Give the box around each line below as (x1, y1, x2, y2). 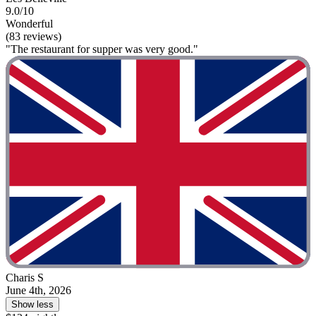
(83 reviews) (6, 30, 61, 43)
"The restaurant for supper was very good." (6, 43, 198, 56)
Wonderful (6, 18, 53, 30)
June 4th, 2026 (6, 284, 71, 297)
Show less (11, 299, 54, 310)
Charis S (6, 272, 44, 284)
